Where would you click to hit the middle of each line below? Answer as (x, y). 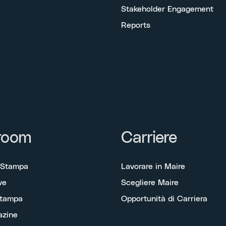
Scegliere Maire (150, 182)
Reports (136, 25)
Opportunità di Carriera (164, 199)
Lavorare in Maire (153, 166)
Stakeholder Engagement (167, 9)
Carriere (149, 138)
